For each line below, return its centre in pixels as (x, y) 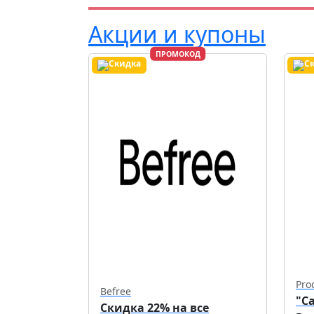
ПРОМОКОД (178, 54)
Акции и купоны (177, 34)
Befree (116, 291)
